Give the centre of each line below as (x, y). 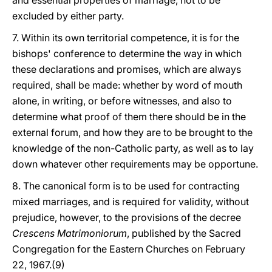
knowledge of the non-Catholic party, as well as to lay (133, 148)
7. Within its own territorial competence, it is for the (126, 38)
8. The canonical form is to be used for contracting (126, 186)
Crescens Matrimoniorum (70, 233)
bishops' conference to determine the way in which (127, 53)
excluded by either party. (68, 16)
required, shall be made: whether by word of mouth (127, 85)
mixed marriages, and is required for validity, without (131, 202)
